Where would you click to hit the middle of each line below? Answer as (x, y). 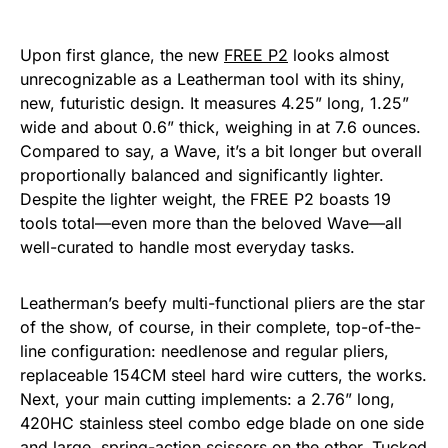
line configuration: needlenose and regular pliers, (204, 351)
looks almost (338, 55)
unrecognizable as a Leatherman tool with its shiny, (212, 79)
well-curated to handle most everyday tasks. (187, 247)
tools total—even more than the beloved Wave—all (211, 223)
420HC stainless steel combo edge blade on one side (222, 423)
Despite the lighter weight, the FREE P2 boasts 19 (205, 199)
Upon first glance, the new (122, 55)
